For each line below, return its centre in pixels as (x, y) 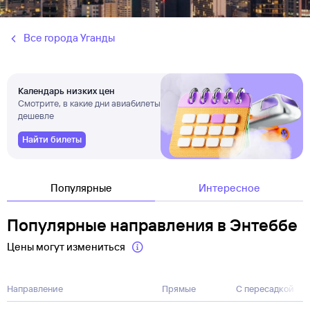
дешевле (36, 116)
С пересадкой (265, 289)
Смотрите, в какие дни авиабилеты (89, 103)
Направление (35, 289)
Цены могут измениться (66, 247)
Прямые (179, 289)
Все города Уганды (69, 38)
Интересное (229, 188)
